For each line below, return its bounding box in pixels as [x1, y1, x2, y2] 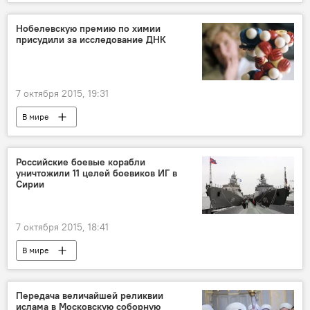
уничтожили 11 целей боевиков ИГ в [16, 167, 177, 180]
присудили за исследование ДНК [16, 33, 166, 46]
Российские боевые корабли [16, 156, 145, 169]
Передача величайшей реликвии [16, 289, 163, 302]
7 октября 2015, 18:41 [16, 220, 109, 233]
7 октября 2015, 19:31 [16, 87, 109, 100]
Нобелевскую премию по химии [16, 22, 161, 35]
